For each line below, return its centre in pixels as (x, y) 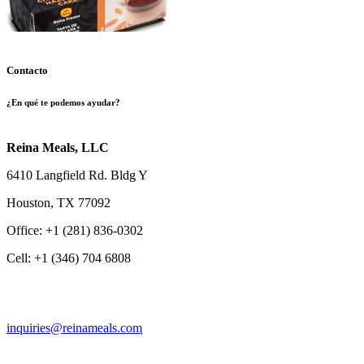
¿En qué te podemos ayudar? (63, 102)
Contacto (27, 70)
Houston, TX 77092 (58, 202)
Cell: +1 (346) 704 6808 (69, 258)
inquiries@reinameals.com (74, 327)
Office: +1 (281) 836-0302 (75, 230)
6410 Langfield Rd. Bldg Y (77, 175)
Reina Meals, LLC (58, 147)
